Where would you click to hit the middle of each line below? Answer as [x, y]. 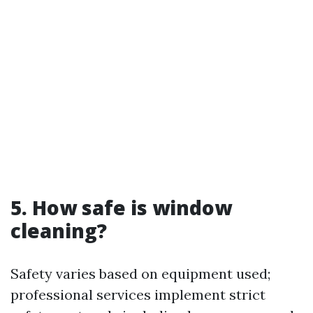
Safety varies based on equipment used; [140, 274]
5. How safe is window [121, 208]
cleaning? [59, 231]
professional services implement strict [138, 294]
